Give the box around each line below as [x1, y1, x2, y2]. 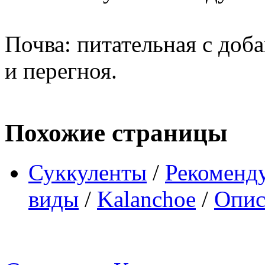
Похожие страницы [5, 118, 228, 147]
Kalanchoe [97, 186, 196, 212]
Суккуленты [28, 159, 147, 185]
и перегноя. [5, 57, 117, 83]
